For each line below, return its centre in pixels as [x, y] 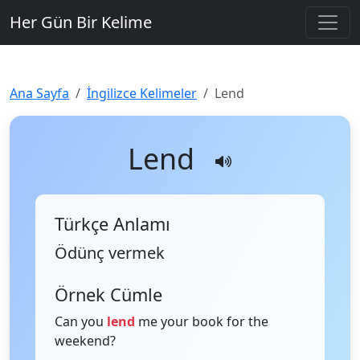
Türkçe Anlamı [112, 224]
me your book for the [202, 321]
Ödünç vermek [110, 253]
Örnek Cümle [108, 295]
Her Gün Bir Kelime [81, 22]
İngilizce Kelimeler [142, 93]
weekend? [85, 341]
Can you [81, 321]
